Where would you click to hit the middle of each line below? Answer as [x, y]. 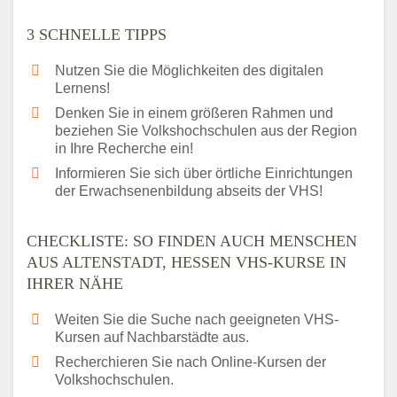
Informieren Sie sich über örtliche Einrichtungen [204, 174]
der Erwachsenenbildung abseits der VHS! [189, 191]
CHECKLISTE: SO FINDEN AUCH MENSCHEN [192, 241]
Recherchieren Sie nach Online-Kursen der [191, 362]
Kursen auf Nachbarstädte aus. [152, 338]
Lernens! [82, 89]
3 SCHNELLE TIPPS [97, 35]
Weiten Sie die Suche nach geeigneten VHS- [197, 320]
